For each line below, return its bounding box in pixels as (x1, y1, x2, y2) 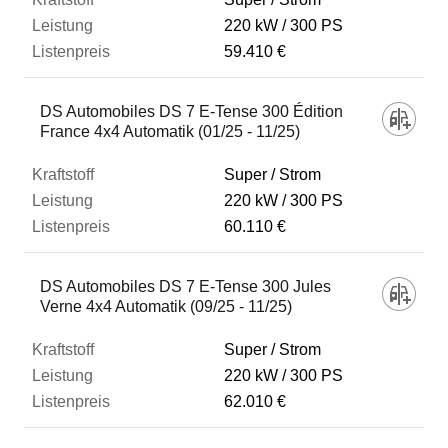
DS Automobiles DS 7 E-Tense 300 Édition (40, 103, 343, 120)
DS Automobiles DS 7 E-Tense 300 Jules (40, 278, 331, 295)
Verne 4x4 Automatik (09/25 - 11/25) (40, 298, 292, 315)
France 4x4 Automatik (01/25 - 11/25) (40, 123, 300, 140)
